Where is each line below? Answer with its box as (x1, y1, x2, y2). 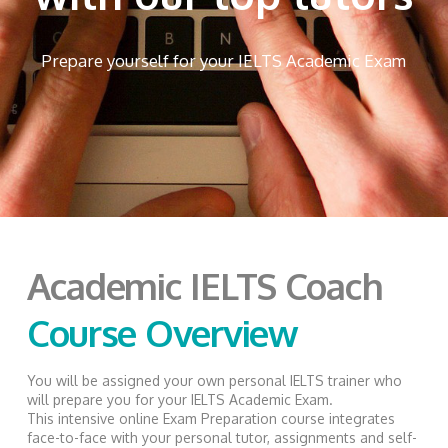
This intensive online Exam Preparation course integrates (26, 409, 395, 427)
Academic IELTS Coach (26, 261, 392, 309)
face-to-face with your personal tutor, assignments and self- (26, 428, 417, 446)
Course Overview (26, 308, 298, 356)
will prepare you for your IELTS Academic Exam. (26, 390, 333, 408)
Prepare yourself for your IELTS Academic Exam (41, 49, 406, 71)
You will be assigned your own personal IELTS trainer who (26, 371, 402, 389)
